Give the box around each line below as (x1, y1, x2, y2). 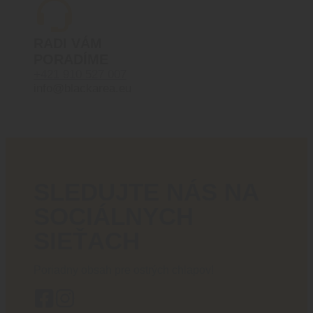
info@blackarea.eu (34, 82, 131, 96)
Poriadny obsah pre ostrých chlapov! (34, 264, 214, 277)
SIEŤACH (34, 227, 140, 255)
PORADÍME (34, 52, 108, 68)
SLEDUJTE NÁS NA (34, 178, 259, 206)
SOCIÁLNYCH (34, 203, 194, 231)
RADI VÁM (34, 36, 102, 52)
